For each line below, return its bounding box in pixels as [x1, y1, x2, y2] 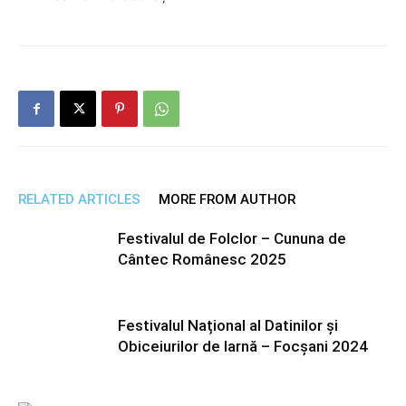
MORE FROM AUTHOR [159, 191, 295, 208]
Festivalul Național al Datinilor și [118, 316, 338, 335]
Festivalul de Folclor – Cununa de [118, 229, 346, 248]
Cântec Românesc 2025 [118, 250, 286, 269]
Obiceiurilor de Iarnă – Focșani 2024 [118, 337, 368, 356]
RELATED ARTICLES [18, 191, 140, 208]
